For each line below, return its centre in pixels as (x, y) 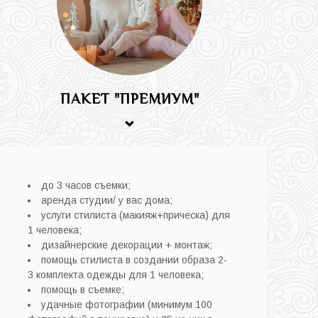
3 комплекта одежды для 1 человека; (116, 274)
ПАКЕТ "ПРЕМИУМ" (130, 98)
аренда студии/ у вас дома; (107, 200)
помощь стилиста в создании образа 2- (135, 259)
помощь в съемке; (83, 289)
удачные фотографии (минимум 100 (127, 304)
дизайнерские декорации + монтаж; (127, 245)
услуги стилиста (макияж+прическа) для (136, 215)
